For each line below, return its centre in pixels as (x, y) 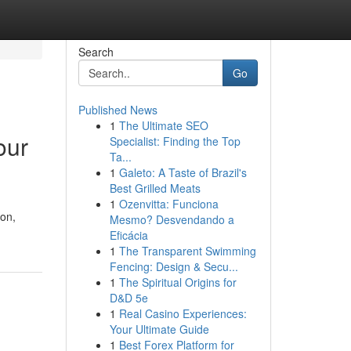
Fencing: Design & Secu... (174, 266)
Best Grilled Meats (155, 188)
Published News (118, 110)
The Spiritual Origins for (177, 282)
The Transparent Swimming (187, 251)
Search (96, 52)
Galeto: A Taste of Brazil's (183, 172)
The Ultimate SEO (163, 125)
